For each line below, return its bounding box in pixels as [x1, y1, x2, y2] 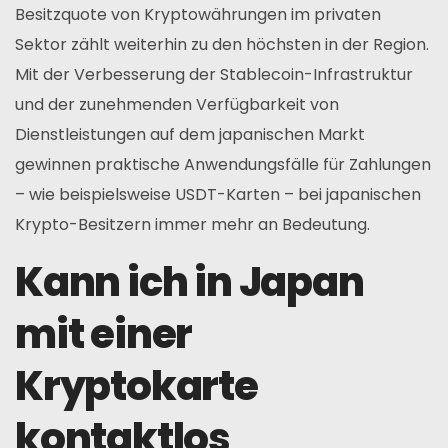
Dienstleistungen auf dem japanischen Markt [15, 122, 365, 146]
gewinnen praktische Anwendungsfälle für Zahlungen [15, 152, 431, 176]
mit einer [15, 305, 193, 362]
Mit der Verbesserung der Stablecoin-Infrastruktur [15, 62, 413, 86]
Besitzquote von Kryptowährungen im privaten [15, 2, 381, 26]
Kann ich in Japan [15, 253, 364, 310]
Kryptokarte [15, 357, 258, 414]
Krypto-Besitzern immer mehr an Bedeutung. [15, 212, 370, 236]
